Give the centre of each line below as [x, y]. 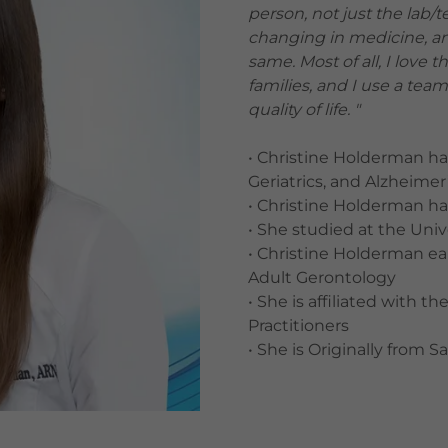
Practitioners [298, 326]
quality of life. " [304, 110]
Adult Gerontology [322, 278]
